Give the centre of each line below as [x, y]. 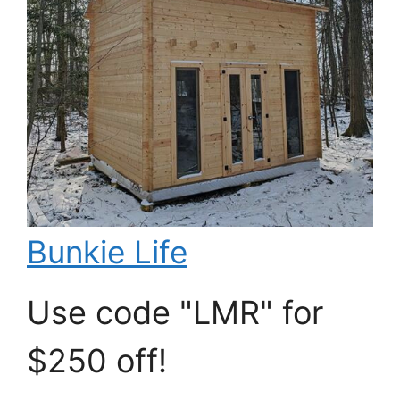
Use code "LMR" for [175, 312]
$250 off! [97, 360]
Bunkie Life [107, 251]
